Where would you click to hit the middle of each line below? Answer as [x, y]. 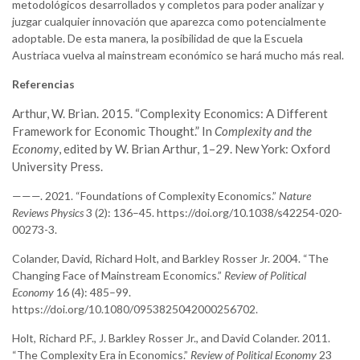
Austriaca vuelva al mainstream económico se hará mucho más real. [179, 55]
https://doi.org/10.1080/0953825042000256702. [135, 309]
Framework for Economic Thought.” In [113, 131]
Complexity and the [263, 131]
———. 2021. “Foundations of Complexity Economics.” [145, 196]
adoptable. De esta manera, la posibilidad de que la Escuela [157, 39]
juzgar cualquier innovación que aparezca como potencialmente [169, 22]
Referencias [43, 84]
